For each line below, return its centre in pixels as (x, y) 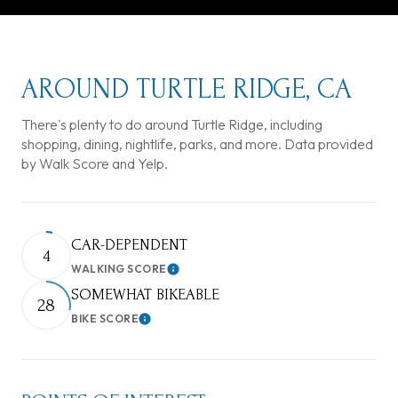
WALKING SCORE (119, 269)
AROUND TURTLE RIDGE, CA (187, 89)
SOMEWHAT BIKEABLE (145, 295)
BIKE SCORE (105, 319)
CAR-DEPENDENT (129, 245)
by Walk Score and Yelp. (95, 163)
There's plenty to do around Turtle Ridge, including (172, 124)
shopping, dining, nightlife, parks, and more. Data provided (197, 143)
